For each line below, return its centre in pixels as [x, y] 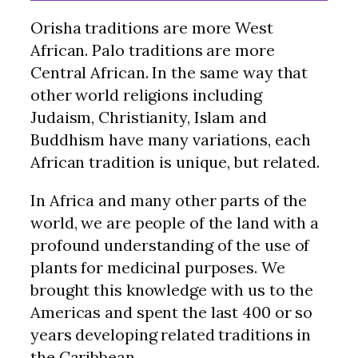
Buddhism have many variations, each [171, 139]
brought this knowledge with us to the [172, 289]
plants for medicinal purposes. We [158, 267]
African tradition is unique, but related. [175, 161]
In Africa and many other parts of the [169, 200]
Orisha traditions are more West [152, 27]
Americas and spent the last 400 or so [172, 312]
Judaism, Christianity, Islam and [149, 117]
